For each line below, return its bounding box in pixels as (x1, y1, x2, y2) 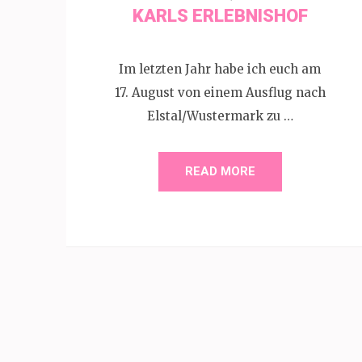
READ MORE (184, 163, 255, 179)
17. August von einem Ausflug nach (114, 84, 326, 100)
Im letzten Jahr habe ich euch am (119, 61, 321, 77)
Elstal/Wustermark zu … (146, 107, 293, 124)
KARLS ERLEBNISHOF (132, 6, 308, 26)
